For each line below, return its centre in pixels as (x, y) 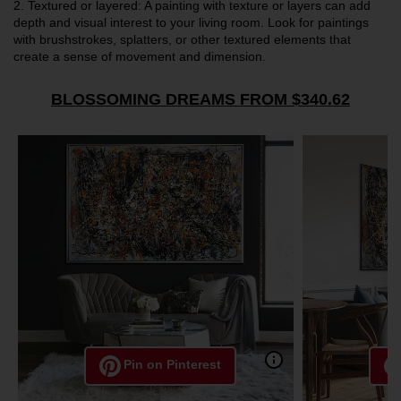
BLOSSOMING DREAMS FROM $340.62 (200, 99)
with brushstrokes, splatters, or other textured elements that (182, 39)
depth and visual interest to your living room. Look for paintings (191, 22)
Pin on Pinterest (172, 364)
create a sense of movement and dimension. (140, 56)
